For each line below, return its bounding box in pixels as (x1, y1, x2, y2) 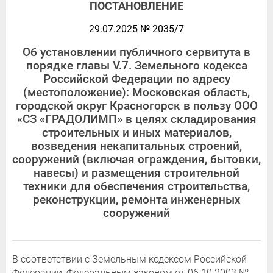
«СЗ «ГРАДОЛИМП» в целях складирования (16, 113, 257, 127)
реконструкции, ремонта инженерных (32, 193, 241, 207)
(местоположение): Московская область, (23, 86, 250, 100)
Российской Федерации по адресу (43, 73, 230, 87)
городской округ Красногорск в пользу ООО (15, 99, 258, 113)
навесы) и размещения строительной (34, 166, 239, 180)
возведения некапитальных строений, (31, 140, 242, 154)
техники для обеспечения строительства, (23, 180, 250, 194)
